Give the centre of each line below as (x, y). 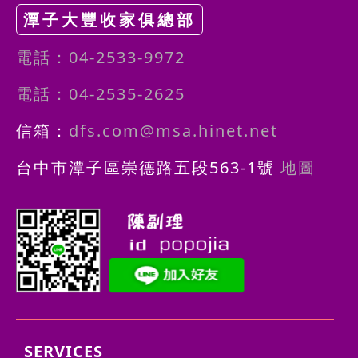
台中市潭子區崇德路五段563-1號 (145, 167)
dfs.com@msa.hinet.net (173, 130)
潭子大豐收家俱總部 (109, 19)
